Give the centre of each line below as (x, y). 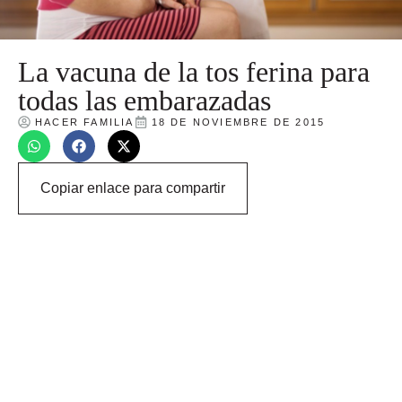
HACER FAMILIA (85, 122)
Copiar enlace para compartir (133, 188)
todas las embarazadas (144, 100)
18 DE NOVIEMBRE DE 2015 (238, 122)
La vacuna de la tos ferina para (194, 71)
